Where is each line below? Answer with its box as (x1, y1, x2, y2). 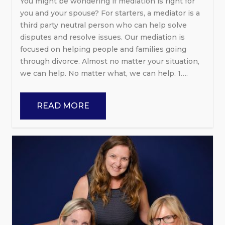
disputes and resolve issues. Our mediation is (20, 32, 185, 42)
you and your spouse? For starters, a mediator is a (20, 8, 200, 18)
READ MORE (37, 100, 89, 110)
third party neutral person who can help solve (20, 20, 187, 30)
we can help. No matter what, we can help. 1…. (20, 68, 188, 78)
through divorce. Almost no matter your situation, (20, 56, 199, 66)
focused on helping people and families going (20, 44, 186, 54)
